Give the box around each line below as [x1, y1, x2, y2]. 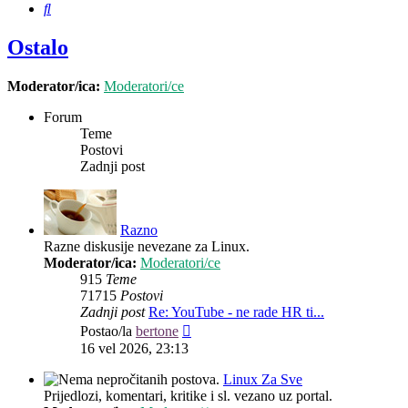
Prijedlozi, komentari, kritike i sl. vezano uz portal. [44, 388, 332, 404]
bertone [136, 323, 178, 340]
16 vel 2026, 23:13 [80, 341, 189, 357]
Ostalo [7, 36, 68, 60]
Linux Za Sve [223, 372, 302, 388]
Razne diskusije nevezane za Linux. [44, 239, 250, 255]
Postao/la [80, 323, 136, 340]
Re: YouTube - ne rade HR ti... [148, 304, 324, 321]
